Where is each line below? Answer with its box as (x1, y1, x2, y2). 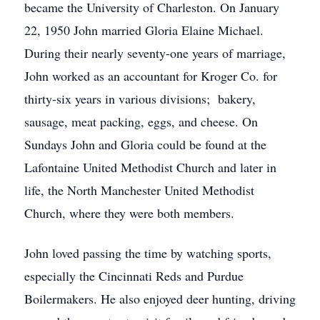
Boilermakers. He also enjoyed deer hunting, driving (24, 290, 296, 307)
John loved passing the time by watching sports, (24, 244, 271, 261)
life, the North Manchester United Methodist (24, 181, 254, 199)
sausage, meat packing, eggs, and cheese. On (24, 113, 258, 130)
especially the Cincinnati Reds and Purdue (24, 267, 244, 284)
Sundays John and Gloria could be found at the (24, 136, 266, 153)
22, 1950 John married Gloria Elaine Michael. (24, 21, 264, 39)
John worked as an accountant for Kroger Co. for (24, 67, 277, 84)
